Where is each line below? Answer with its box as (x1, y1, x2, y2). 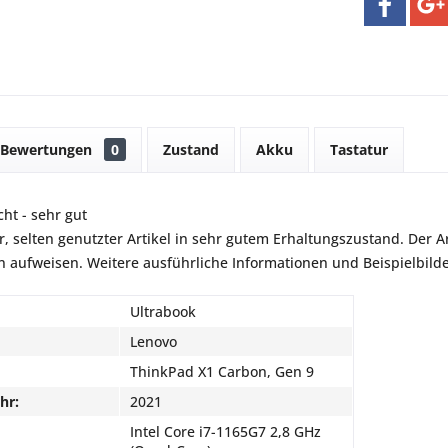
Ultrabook (130, 302, 196, 321)
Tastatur (330, 140, 388, 159)
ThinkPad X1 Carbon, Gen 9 (130, 362, 314, 381)
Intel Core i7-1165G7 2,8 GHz (130, 422, 321, 441)
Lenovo (130, 332, 177, 351)
